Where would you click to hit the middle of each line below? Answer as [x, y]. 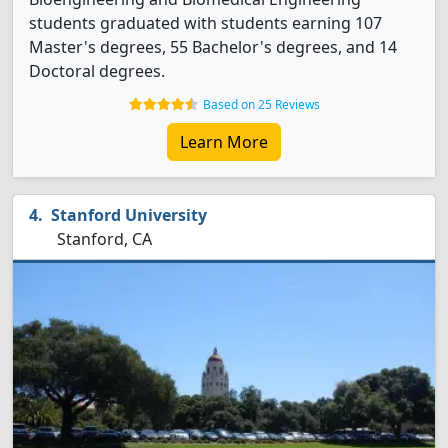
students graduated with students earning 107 [205, 23]
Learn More [224, 142]
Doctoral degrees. [97, 71]
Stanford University [129, 215]
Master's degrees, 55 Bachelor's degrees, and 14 [213, 47]
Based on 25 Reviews [261, 104]
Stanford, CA [102, 239]
